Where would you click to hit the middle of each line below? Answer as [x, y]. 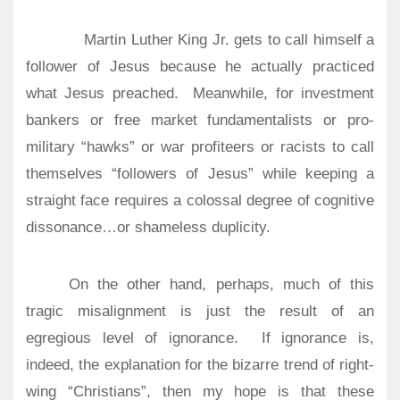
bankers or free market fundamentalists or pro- [200, 121]
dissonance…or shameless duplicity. [148, 228]
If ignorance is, [318, 337]
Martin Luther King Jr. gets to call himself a [229, 40]
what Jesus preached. [102, 94]
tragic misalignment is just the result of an [200, 311]
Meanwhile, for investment [284, 94]
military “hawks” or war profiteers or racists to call [200, 147]
